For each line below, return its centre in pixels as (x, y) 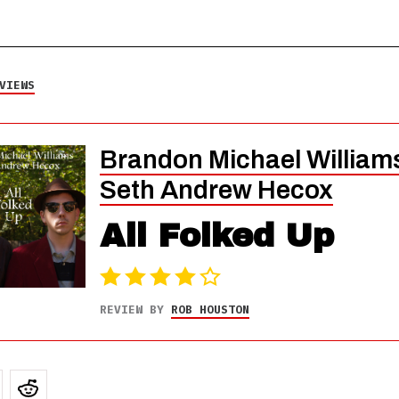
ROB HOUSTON (210, 309)
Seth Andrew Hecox (216, 190)
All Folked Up (216, 236)
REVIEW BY (135, 309)
